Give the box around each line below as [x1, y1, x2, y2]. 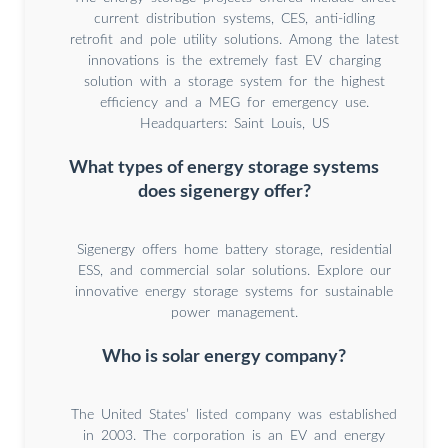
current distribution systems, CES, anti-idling [93, 12, 375, 27]
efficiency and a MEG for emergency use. [99, 96, 369, 111]
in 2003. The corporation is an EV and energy [83, 428, 385, 443]
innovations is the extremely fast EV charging [87, 54, 381, 69]
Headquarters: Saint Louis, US [139, 117, 329, 132]
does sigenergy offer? [137, 183, 311, 201]
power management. [170, 306, 298, 321]
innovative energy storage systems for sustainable [75, 285, 393, 300]
